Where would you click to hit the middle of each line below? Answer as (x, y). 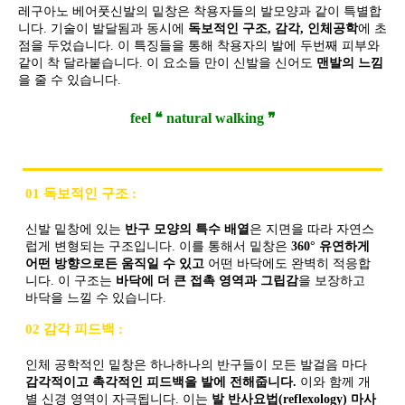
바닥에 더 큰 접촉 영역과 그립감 (207, 280)
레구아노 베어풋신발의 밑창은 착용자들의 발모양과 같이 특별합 (200, 11)
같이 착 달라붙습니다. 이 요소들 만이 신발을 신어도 (167, 62)
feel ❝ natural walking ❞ (202, 118)
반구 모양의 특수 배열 (187, 229)
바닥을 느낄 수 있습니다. (96, 297)
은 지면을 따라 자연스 (312, 229)
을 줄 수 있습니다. (70, 80)
